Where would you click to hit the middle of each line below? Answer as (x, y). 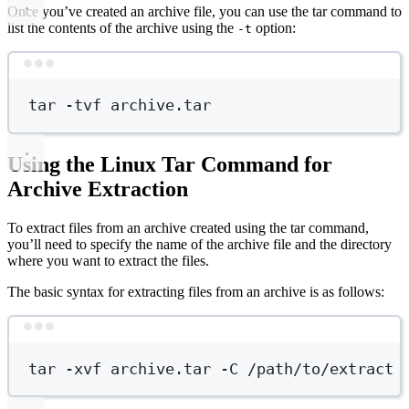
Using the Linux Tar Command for (170, 164)
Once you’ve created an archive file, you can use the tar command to (204, 12)
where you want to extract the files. (108, 260)
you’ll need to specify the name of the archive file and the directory (199, 244)
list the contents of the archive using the (122, 28)
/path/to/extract (321, 368)
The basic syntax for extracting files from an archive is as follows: (196, 291)
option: (274, 28)
